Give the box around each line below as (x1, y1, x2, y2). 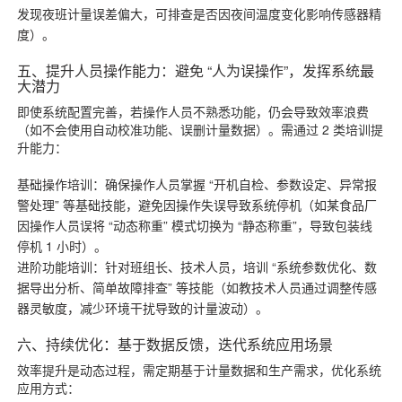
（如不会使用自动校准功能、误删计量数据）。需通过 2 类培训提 (17, 119, 384, 138)
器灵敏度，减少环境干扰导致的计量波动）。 (17, 298, 269, 317)
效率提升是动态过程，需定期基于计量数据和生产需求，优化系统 (17, 360, 382, 379)
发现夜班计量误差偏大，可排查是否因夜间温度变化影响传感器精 (17, 4, 382, 22)
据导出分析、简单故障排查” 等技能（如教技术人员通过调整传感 (17, 277, 378, 296)
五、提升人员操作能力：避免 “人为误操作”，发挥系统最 (17, 59, 375, 81)
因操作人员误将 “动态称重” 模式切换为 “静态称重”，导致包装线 (17, 215, 373, 234)
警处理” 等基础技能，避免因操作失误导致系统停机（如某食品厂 (17, 195, 378, 214)
